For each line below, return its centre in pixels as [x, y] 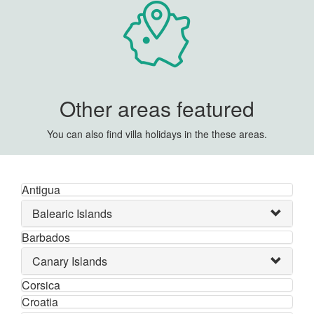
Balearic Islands [72, 214]
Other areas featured [157, 109]
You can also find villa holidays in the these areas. [157, 134]
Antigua [41, 190]
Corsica [41, 285]
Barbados [46, 238]
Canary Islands [70, 261]
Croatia [40, 302]
